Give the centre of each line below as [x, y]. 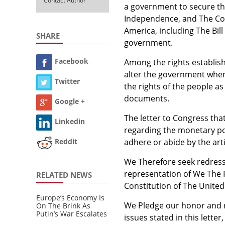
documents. [147, 98]
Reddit [66, 142]
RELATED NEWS [64, 175]
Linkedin [70, 122]
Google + [70, 101]
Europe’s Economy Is [70, 197]
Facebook [72, 61]
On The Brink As [63, 205]
